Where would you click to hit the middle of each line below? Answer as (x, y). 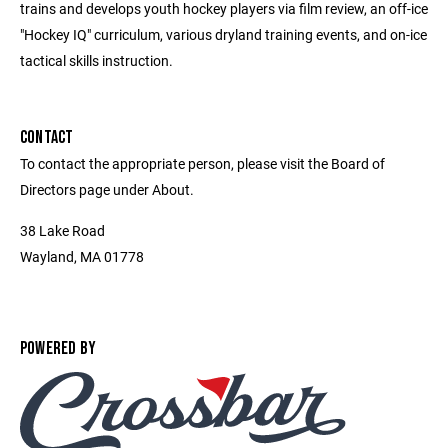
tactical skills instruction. (96, 60)
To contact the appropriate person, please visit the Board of (202, 163)
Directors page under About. (107, 189)
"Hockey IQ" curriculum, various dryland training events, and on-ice (223, 34)
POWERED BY (58, 348)
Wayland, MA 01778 (82, 256)
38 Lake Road (62, 230)
